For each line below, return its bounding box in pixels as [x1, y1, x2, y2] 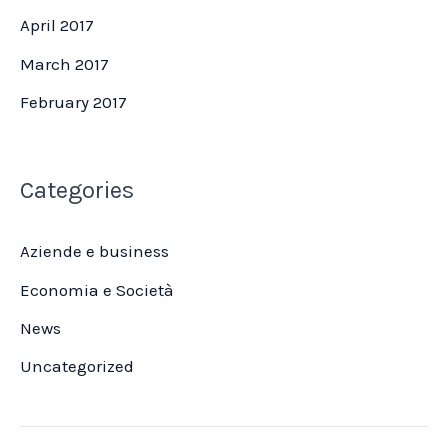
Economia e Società [20, 279, 174, 300]
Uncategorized [20, 356, 134, 377]
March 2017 [20, 53, 109, 74]
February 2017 [20, 91, 127, 112]
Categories [20, 176, 134, 205]
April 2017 [20, 15, 94, 36]
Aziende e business [20, 241, 169, 262]
